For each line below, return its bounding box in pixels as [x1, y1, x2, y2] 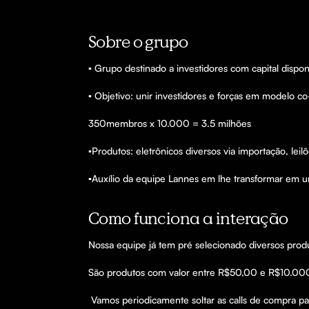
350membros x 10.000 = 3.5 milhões [88, 117, 254, 129]
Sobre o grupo [88, 31, 188, 51]
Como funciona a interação [88, 208, 288, 228]
